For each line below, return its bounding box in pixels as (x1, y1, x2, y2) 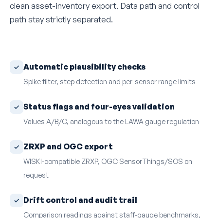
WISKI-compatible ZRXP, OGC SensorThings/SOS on (23, 156, 192, 165)
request (23, 170, 49, 179)
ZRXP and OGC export (23, 142, 113, 152)
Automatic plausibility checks (23, 62, 145, 72)
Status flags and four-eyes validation (23, 102, 175, 112)
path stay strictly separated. (10, 14, 113, 25)
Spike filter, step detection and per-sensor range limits (23, 76, 196, 86)
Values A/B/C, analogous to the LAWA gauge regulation (23, 116, 199, 126)
